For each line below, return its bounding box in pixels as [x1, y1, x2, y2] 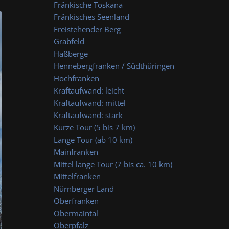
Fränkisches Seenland [54, 12, 130, 22]
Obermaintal [54, 208, 99, 218]
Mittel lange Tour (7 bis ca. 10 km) [54, 159, 173, 169]
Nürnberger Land [54, 184, 114, 194]
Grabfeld [54, 36, 85, 47]
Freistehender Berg [54, 24, 121, 34]
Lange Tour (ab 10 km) [54, 134, 133, 145]
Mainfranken [54, 147, 99, 157]
